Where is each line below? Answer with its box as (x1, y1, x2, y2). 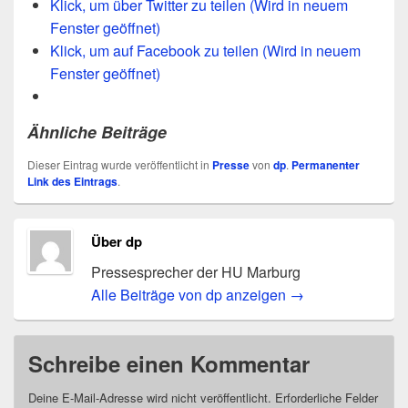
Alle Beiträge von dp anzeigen (90, 284, 290, 306)
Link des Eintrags (27, 173, 117, 190)
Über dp (90, 231, 142, 252)
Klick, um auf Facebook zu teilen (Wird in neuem (50, 39, 361, 61)
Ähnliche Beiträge (27, 119, 167, 144)
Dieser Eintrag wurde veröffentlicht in (27, 157, 212, 173)
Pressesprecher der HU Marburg (90, 261, 301, 283)
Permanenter (291, 157, 360, 174)
